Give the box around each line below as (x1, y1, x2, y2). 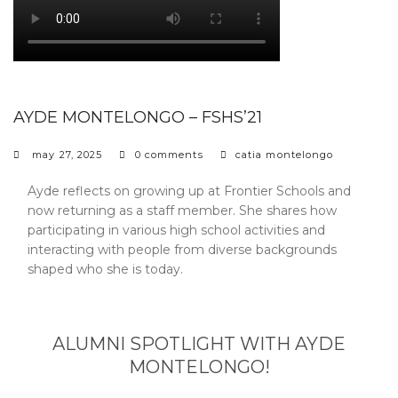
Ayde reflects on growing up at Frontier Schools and (28, 183, 351, 200)
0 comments (134, 148, 203, 162)
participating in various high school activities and (28, 222, 325, 239)
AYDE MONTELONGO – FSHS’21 (13, 107, 262, 128)
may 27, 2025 (32, 148, 103, 162)
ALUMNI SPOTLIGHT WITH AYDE (52, 333, 346, 355)
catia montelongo (235, 148, 334, 162)
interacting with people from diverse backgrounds (28, 242, 337, 259)
